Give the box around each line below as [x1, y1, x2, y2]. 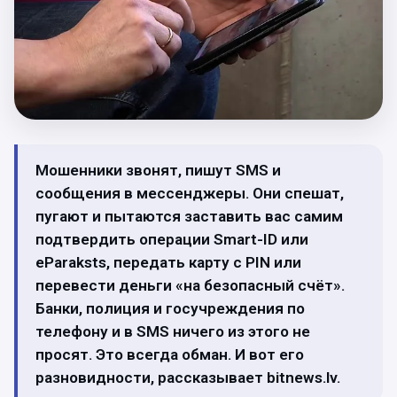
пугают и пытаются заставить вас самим [35, 207, 343, 225]
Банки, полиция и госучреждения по [35, 300, 305, 317]
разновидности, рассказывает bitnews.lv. [35, 369, 340, 386]
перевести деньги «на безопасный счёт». [35, 276, 345, 294]
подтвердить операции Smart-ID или [35, 230, 308, 248]
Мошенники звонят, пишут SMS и [35, 161, 281, 179]
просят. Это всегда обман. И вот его [35, 346, 304, 363]
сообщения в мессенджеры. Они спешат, [35, 184, 344, 202]
